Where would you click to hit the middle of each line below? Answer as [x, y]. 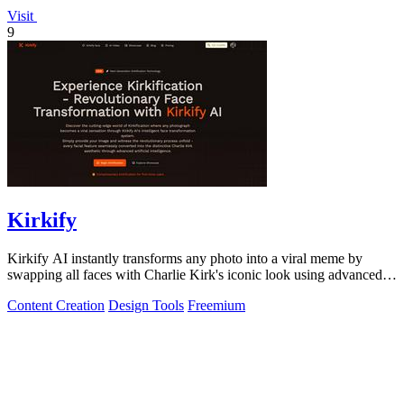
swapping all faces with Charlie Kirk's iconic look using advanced [195, 275]
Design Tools [146, 306]
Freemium [216, 306]
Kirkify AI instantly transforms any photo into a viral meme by [185, 259]
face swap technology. [70, 291]
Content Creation [56, 306]
